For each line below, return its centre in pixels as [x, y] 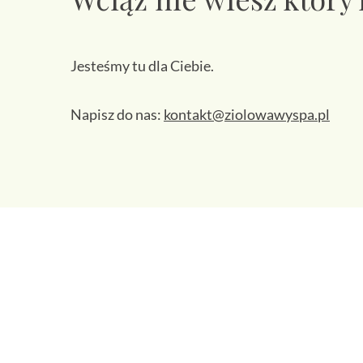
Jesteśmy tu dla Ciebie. [142, 66]
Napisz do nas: [117, 115]
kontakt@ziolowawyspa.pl [247, 115]
